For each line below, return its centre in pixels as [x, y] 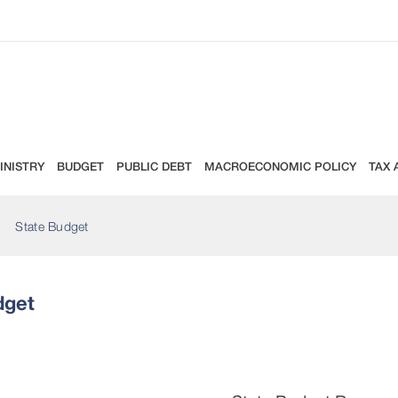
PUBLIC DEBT [154, 166]
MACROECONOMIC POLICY [280, 166]
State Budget [52, 226]
